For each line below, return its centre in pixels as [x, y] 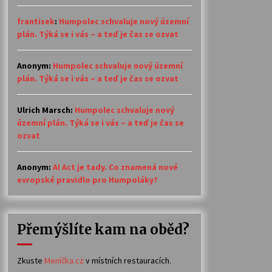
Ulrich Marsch [44, 110]
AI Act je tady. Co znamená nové [115, 167]
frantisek [36, 21]
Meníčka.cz [64, 260]
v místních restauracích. [127, 260]
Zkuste [31, 260]
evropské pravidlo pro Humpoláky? [87, 180]
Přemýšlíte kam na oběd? [103, 229]
